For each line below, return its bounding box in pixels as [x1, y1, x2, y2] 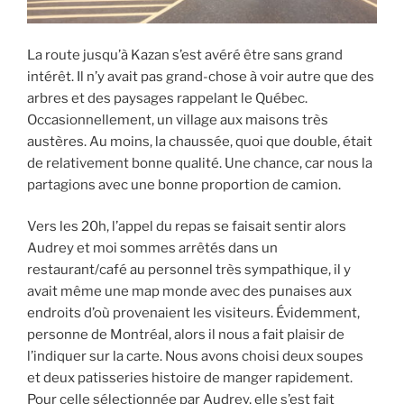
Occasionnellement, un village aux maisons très [27, 111, 328, 128]
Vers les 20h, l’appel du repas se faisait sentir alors [27, 218, 346, 235]
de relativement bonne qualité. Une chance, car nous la [27, 154, 372, 171]
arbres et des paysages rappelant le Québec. [27, 89, 308, 106]
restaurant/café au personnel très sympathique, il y [27, 262, 351, 279]
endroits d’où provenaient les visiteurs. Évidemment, [27, 305, 360, 322]
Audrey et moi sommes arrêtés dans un [27, 240, 278, 257]
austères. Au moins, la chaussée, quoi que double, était [27, 133, 372, 150]
